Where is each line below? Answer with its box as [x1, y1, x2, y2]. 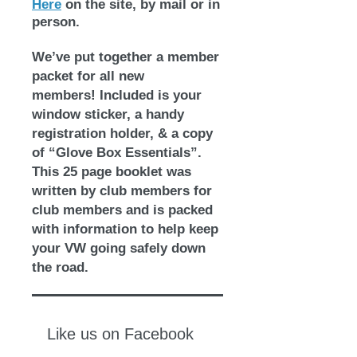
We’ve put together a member [32, 49, 219, 65]
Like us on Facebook [47, 325, 198, 343]
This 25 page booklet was [32, 164, 191, 179]
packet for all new [32, 69, 144, 84]
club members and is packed [32, 202, 213, 218]
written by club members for [32, 183, 212, 198]
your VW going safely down [32, 241, 206, 256]
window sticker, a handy [32, 107, 184, 122]
